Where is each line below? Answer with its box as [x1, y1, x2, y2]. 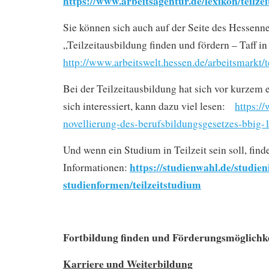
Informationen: [63, 160, 130, 174]
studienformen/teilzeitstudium [63, 176, 201, 192]
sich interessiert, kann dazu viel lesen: [63, 98, 235, 113]
